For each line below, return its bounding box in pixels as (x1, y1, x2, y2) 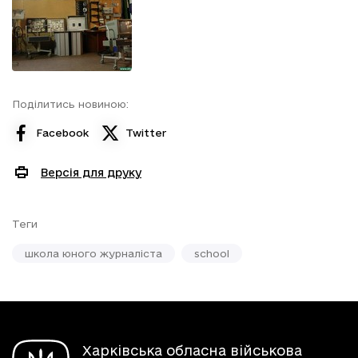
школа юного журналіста (25, 248, 162, 259)
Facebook (36, 126, 89, 138)
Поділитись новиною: (12, 98, 129, 109)
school (194, 248, 229, 259)
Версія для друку (41, 165, 141, 179)
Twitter (125, 126, 166, 138)
